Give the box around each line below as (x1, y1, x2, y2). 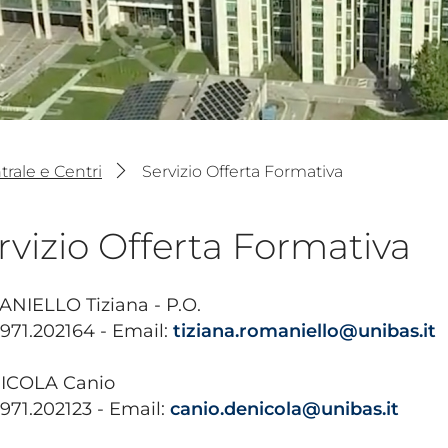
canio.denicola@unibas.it (170, 397, 399, 420)
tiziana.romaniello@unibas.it (173, 319, 436, 342)
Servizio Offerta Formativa (142, 162, 343, 182)
